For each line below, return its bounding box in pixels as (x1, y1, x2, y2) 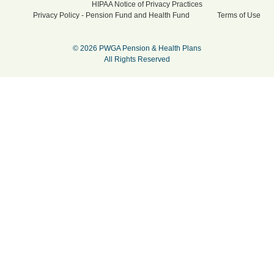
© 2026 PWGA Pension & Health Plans (73, 43, 201, 53)
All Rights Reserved (104, 54, 170, 64)
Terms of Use (217, 10, 261, 20)
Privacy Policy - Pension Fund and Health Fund (33, 10, 190, 20)
